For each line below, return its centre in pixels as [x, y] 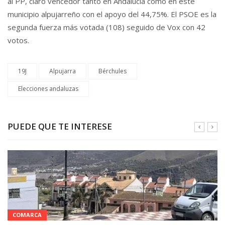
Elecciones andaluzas [48, 88]
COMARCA [27, 214]
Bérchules [113, 71]
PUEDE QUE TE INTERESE [60, 126]
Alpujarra [63, 71]
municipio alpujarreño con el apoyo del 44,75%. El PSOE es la [112, 14]
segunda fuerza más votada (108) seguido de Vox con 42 [106, 27]
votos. [18, 40]
